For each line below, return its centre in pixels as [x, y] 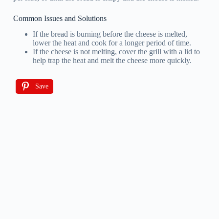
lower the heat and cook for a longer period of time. [112, 43]
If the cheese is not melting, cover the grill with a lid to [116, 52]
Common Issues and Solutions [60, 18]
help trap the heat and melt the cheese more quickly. [112, 61]
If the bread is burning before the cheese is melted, [110, 34]
